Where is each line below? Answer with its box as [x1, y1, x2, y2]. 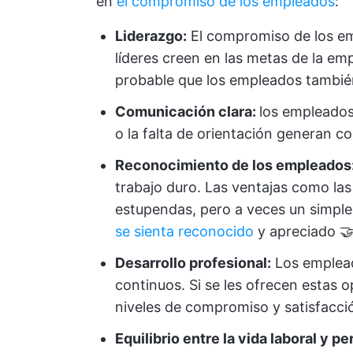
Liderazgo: [115, 28, 187, 44]
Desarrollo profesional [115, 255, 267, 271]
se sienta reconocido [115, 223, 254, 240]
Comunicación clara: [115, 103, 259, 120]
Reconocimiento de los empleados [115, 157, 351, 173]
